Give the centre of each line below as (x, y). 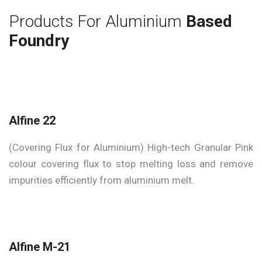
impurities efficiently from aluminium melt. (101, 180)
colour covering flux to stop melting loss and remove (131, 164)
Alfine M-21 (39, 247)
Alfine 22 (32, 121)
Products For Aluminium (95, 22)
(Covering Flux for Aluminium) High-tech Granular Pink (131, 148)
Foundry (39, 41)
